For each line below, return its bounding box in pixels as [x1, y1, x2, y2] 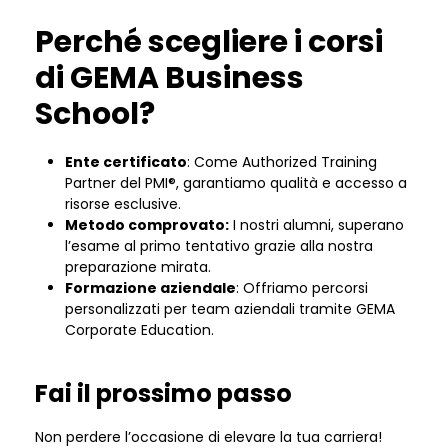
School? [35, 93, 155, 135]
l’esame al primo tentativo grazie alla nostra [65, 236, 373, 256]
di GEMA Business [35, 57, 304, 99]
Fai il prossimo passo [35, 377, 292, 410]
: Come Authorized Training [187, 152, 377, 172]
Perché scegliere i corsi [35, 21, 383, 63]
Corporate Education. [65, 320, 214, 340]
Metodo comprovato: [65, 215, 229, 235]
